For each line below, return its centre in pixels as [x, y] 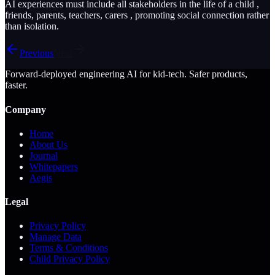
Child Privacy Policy [70, 259]
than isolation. [32, 26]
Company [25, 109]
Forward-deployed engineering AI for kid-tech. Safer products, [126, 74]
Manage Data [56, 237]
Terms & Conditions [69, 248]
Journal [44, 155]
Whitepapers [54, 166]
